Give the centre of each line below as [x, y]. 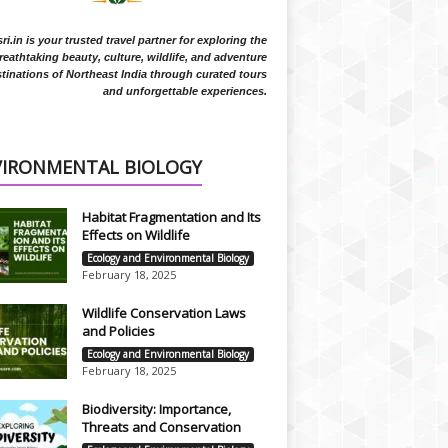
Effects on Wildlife [135, 235]
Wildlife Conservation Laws [163, 313]
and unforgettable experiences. [184, 91]
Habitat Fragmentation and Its [171, 217]
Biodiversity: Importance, [156, 409]
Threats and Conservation [161, 427]
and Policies [118, 331]
